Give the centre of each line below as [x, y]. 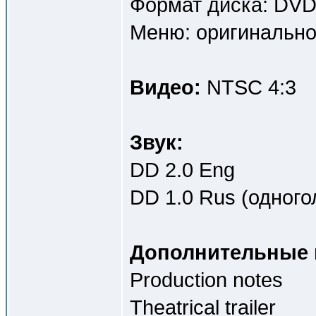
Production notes [206, 280]
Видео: [165, 87]
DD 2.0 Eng [182, 170]
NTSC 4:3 [249, 87]
